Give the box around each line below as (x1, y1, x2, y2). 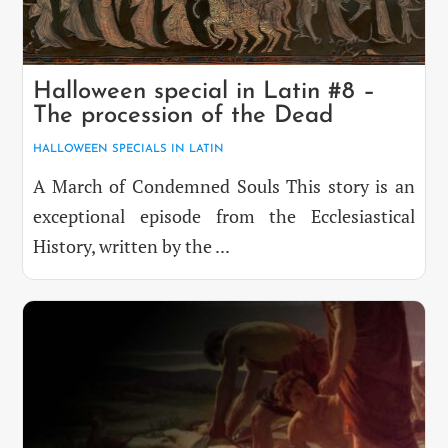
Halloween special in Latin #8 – (33, 79, 376, 104)
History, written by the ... (33, 233, 231, 258)
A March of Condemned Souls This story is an (33, 173, 415, 198)
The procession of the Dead (33, 103, 334, 128)
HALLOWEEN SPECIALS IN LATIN (33, 142, 225, 155)
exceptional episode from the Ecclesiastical (33, 203, 415, 228)
